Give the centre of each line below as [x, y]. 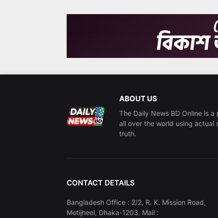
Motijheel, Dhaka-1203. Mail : [113, 213]
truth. [127, 134]
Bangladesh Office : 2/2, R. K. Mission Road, [136, 202]
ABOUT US [138, 99]
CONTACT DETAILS [101, 183]
